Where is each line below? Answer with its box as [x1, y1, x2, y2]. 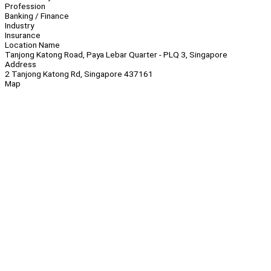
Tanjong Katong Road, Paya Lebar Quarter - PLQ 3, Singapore [5, 50, 227, 60]
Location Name [5, 40, 60, 50]
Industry [5, 21, 34, 31]
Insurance [5, 30, 41, 41]
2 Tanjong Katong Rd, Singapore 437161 [5, 69, 153, 79]
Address [5, 59, 36, 70]
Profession [5, 1, 45, 11]
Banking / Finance [5, 11, 69, 21]
